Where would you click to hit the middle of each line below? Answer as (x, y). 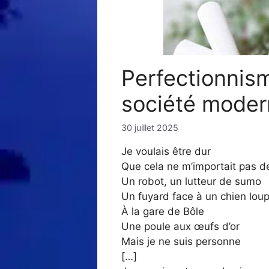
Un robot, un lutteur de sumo (191, 182)
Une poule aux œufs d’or (180, 227)
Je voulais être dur (166, 152)
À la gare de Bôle (163, 212)
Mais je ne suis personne (181, 242)
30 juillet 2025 (150, 128)
